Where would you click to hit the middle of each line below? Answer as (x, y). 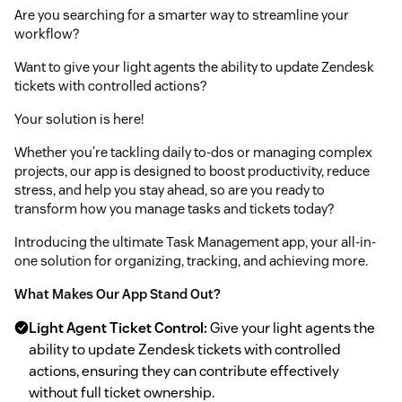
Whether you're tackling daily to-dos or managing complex (193, 152)
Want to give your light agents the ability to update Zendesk (194, 66)
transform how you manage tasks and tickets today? (174, 208)
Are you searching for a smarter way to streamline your (182, 14)
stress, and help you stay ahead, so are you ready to (170, 189)
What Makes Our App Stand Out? (118, 293)
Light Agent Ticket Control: (118, 328)
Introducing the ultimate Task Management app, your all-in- (195, 241)
